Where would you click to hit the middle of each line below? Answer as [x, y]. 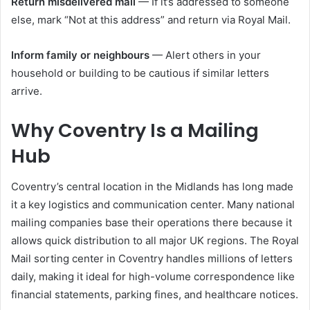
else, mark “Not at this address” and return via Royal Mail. [151, 19]
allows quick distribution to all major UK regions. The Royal [155, 240]
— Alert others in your [205, 55]
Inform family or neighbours [80, 55]
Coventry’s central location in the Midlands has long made [152, 186]
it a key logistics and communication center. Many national [153, 204]
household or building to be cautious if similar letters [140, 73]
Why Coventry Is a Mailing [135, 130]
